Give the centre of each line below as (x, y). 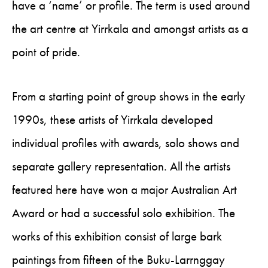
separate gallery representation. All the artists (121, 166)
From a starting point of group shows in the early (129, 96)
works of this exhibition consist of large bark (117, 236)
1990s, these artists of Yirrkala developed (112, 120)
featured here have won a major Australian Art (124, 190)
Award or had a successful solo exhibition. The (124, 213)
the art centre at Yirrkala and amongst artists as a (130, 29)
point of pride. (46, 52)
